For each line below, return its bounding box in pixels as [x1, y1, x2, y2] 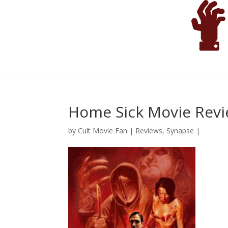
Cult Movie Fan [78, 126, 128, 135]
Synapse [166, 126, 194, 135]
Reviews [135, 126, 163, 135]
